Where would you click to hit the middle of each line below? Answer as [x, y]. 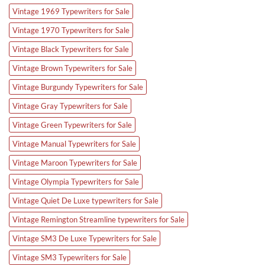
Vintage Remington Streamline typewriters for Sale [98, 219]
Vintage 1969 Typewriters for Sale [71, 11]
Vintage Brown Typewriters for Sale [72, 68]
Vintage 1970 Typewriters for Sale [71, 30]
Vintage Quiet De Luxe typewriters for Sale [85, 200]
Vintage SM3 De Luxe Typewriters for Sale [85, 238]
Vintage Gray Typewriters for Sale [70, 106]
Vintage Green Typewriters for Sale [72, 125]
